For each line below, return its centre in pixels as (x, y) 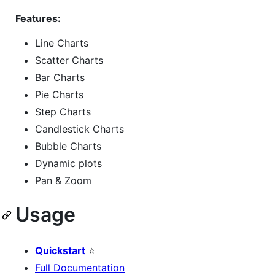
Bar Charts (60, 77)
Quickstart (60, 251)
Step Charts (63, 111)
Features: (38, 18)
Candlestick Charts (79, 129)
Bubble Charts (68, 146)
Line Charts (62, 43)
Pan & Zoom (63, 180)
